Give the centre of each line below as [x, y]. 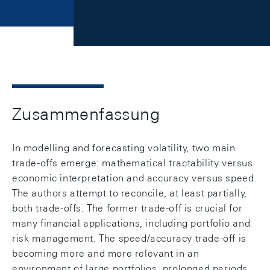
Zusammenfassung [86, 114]
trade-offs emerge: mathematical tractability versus [133, 163]
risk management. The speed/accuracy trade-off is [129, 238]
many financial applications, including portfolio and [131, 223]
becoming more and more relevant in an [106, 253]
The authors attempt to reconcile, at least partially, [130, 193]
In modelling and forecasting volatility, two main [124, 148]
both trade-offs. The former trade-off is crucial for [127, 208]
